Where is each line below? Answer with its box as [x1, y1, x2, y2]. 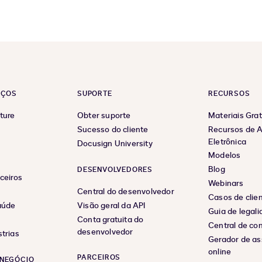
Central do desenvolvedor [77, 186, 174, 198]
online [208, 246, 232, 258]
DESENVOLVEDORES [77, 165, 153, 175]
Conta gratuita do [77, 214, 144, 226]
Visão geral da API [77, 200, 146, 212]
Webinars [208, 178, 244, 189]
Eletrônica [208, 136, 246, 148]
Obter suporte [77, 110, 131, 122]
